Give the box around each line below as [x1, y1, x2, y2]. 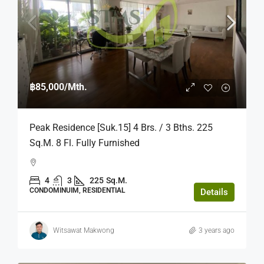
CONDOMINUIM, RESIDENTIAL [29, 186, 125, 195]
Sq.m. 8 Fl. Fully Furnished [29, 137, 140, 149]
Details [200, 187, 228, 198]
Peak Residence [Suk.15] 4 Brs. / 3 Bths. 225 [29, 122, 213, 134]
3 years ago [199, 226, 235, 235]
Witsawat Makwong [53, 226, 114, 235]
